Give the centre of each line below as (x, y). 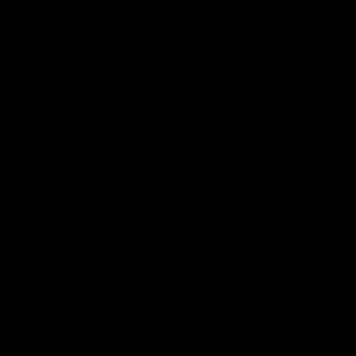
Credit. (31, 156)
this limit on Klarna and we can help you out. (139, 76)
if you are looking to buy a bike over (226, 56)
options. (35, 195)
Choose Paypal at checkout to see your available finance (176, 176)
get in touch (88, 56)
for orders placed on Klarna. (92, 27)
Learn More (178, 232)
